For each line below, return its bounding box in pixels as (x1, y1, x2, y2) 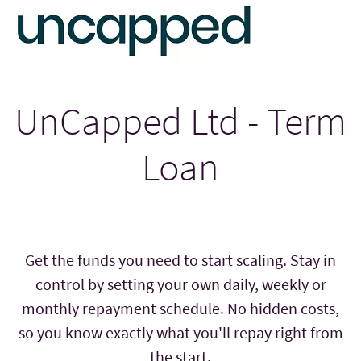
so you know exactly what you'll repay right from (18, 322, 343, 343)
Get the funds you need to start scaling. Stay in (25, 250, 336, 271)
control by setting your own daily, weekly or (35, 274, 326, 295)
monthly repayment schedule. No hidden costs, (22, 298, 339, 319)
